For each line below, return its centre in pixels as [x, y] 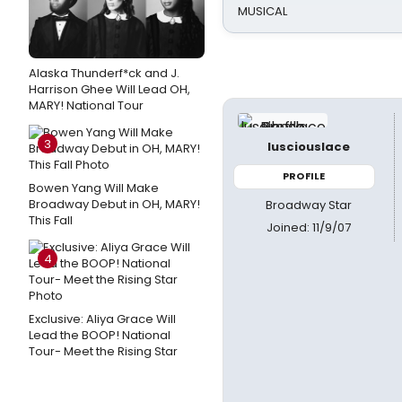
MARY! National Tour [86, 105]
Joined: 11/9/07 [308, 227]
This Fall [51, 220]
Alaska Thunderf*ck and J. [104, 73]
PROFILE [304, 176]
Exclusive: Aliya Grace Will [102, 319]
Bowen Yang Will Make [94, 188]
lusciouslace [308, 147]
